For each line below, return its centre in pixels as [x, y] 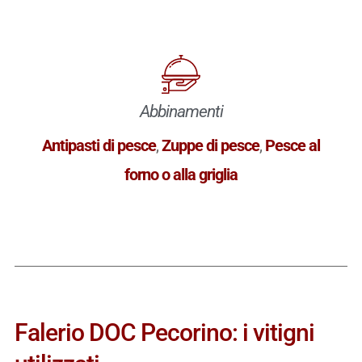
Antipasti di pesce [99, 145]
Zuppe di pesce [210, 145]
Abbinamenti [181, 111]
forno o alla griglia [181, 174]
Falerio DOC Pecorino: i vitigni [164, 332]
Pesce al [293, 145]
